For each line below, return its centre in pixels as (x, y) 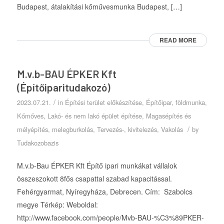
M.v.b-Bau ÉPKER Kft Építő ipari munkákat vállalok (97, 166)
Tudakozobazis (37, 142)
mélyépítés (32, 129)
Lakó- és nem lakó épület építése (94, 115)
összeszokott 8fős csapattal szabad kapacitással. (94, 179)
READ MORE (178, 40)
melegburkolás (72, 129)
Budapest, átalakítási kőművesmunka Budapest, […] (99, 6)
